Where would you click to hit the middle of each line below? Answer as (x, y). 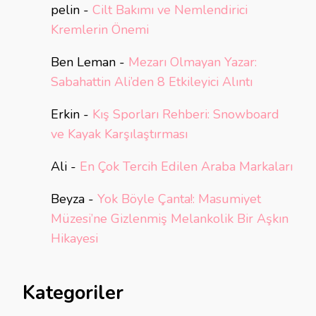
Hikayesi (74, 238)
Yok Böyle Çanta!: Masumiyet (179, 199)
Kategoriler (73, 293)
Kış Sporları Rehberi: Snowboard (186, 114)
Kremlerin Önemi (100, 29)
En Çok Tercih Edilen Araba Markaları (186, 166)
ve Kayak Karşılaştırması (119, 134)
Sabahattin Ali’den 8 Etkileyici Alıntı (152, 81)
